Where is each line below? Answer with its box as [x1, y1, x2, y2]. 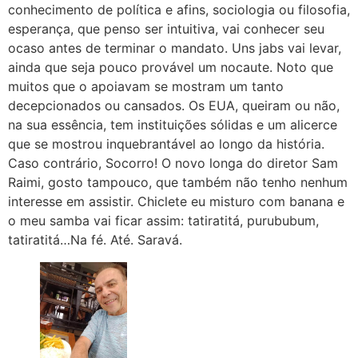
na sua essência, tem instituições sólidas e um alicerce [8, 116, 337, 133]
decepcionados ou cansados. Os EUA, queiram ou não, [8, 97, 340, 113]
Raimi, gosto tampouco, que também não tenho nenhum [8, 173, 348, 190]
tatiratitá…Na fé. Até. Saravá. [8, 231, 182, 248]
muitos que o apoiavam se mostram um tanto [8, 78, 284, 94]
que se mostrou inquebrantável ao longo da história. [8, 135, 324, 152]
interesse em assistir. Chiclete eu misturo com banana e [8, 193, 344, 209]
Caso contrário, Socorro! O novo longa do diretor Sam [8, 154, 338, 171]
